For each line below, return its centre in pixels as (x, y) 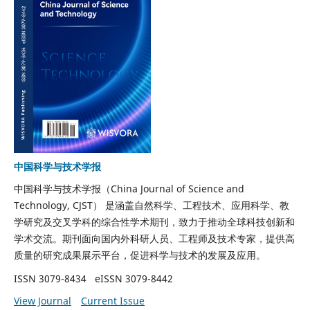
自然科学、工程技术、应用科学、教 (211, 205)
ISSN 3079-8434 (51, 278)
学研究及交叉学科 (52, 221)
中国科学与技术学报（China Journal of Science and (129, 188)
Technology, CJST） (58, 205)
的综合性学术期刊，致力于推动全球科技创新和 (193, 221)
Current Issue (112, 300)
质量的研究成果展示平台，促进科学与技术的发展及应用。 (139, 255)
